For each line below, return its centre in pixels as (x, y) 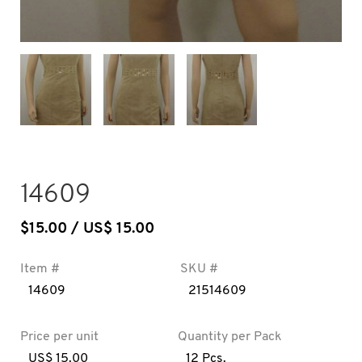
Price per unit (59, 337)
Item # (40, 269)
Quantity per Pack (230, 337)
